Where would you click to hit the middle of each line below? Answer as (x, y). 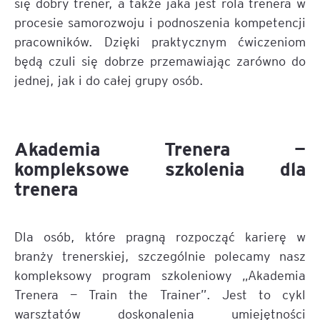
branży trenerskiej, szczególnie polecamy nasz (160, 255)
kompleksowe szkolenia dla (160, 168)
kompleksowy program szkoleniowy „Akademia (160, 275)
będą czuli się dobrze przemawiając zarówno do (160, 60)
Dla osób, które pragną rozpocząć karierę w (160, 236)
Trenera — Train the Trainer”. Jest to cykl (160, 294)
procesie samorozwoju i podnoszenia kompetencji (160, 22)
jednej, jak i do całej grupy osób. (109, 80)
